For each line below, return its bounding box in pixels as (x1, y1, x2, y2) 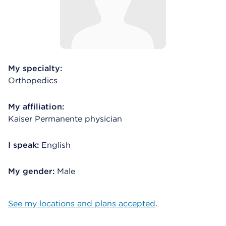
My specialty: (8, 64, 62, 73)
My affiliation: (8, 102, 64, 111)
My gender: (8, 166, 57, 176)
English (41, 140, 71, 150)
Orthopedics (8, 76, 58, 85)
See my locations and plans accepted (8, 199, 155, 208)
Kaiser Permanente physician (8, 114, 122, 124)
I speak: (8, 140, 39, 150)
